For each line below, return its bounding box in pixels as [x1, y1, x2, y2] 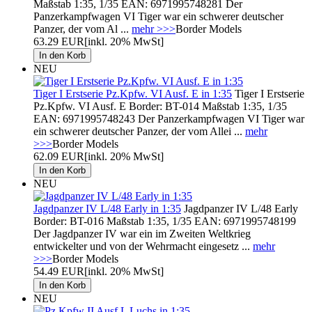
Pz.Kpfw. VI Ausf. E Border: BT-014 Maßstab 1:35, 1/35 [33, 100, 287, 112]
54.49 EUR [33, 265, 84, 277]
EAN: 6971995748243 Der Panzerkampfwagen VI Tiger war [33, 112, 304, 125]
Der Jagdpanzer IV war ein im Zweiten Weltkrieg [33, 227, 251, 240]
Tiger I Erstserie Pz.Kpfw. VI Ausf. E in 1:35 [33, 87, 232, 100]
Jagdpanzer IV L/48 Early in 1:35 [33, 202, 181, 214]
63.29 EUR [33, 35, 84, 47]
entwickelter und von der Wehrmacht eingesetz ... [33, 240, 253, 252]
